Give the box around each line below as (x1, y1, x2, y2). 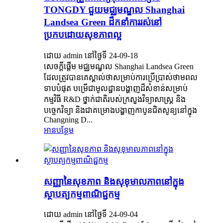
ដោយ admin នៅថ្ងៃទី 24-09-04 (44, 210, 138, 219)
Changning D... (44, 115, 93, 124)
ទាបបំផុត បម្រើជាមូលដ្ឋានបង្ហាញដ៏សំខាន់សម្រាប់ (44, 84, 188, 93)
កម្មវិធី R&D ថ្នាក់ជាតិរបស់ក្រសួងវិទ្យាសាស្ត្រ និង (44, 95, 186, 104)
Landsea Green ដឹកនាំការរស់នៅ (44, 17, 162, 28)
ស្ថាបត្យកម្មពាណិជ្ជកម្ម (44, 188, 120, 199)
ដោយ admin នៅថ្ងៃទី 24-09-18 (44, 51, 138, 60)
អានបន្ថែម (44, 126, 74, 135)
